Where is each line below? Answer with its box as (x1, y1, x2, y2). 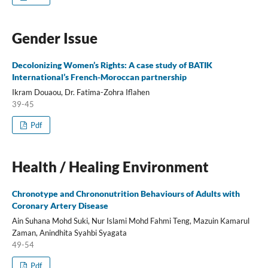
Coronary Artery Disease (11, 200, 108, 211)
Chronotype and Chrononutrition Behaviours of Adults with (11, 188, 240, 199)
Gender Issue (11, 29, 98, 47)
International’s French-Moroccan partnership (11, 71, 187, 82)
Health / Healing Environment (11, 157, 209, 175)
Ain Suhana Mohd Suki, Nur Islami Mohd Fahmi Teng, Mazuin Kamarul (11, 215, 249, 226)
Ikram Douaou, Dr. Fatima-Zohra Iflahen (11, 87, 150, 97)
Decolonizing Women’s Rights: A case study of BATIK (11, 59, 212, 70)
